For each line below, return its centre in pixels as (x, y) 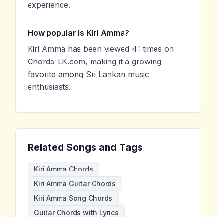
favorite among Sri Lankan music (88, 74)
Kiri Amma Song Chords (73, 198)
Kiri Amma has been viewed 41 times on (101, 49)
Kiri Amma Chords (63, 169)
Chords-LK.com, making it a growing (94, 61)
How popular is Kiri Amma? (78, 33)
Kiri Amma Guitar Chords (75, 183)
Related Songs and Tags (85, 147)
